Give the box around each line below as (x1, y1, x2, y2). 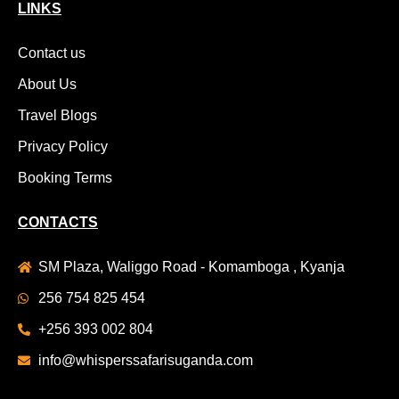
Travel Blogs (18, 108, 97, 124)
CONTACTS (18, 215, 98, 231)
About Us (18, 77, 77, 93)
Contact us (18, 45, 85, 61)
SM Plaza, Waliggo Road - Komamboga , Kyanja (37, 259, 345, 275)
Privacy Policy (18, 139, 108, 155)
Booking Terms (18, 170, 112, 186)
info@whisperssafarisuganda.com (37, 353, 253, 369)
